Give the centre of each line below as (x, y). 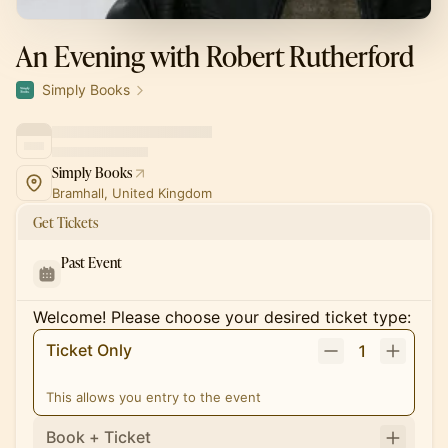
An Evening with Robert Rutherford (215, 56)
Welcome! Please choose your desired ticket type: (222, 317)
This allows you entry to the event (153, 397)
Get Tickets (65, 222)
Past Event (91, 262)
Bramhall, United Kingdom (132, 193)
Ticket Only (89, 350)
